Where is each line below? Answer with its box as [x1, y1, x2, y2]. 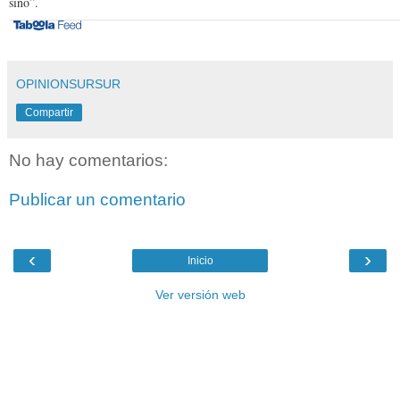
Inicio [187, 254, 213, 268]
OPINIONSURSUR [16, 77, 121, 92]
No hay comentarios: [9, 151, 168, 171]
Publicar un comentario [9, 189, 186, 209]
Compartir [25, 106, 73, 120]
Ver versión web [154, 287, 246, 303]
